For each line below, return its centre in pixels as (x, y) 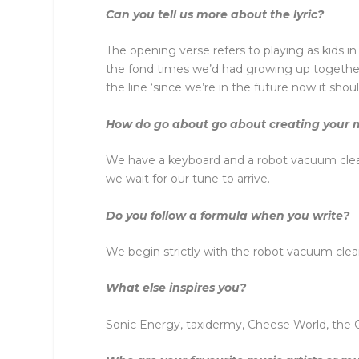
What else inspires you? (176, 288)
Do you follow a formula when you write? (228, 215)
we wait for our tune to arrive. (188, 179)
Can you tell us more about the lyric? (215, 14)
